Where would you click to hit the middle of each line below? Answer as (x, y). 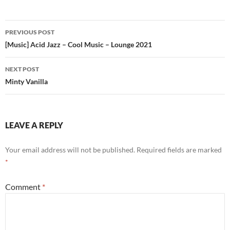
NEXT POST (22, 69)
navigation (36, 46)
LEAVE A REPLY (34, 125)
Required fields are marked (179, 150)
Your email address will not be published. (70, 150)
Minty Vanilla (26, 82)
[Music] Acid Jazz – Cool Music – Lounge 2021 (79, 45)
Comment (24, 187)
